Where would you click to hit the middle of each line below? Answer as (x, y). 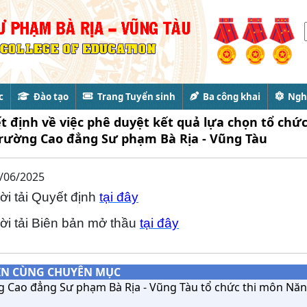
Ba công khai (229, 97)
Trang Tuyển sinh (134, 97)
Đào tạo (49, 97)
